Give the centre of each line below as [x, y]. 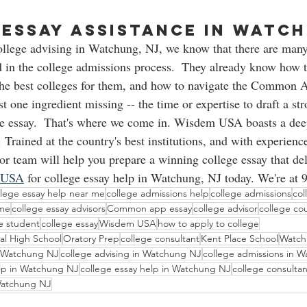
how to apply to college [208, 224]
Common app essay [149, 209]
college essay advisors [59, 209]
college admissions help [158, 194]
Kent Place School [240, 239]
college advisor [225, 209]
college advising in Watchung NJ [131, 254]
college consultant [160, 239]
